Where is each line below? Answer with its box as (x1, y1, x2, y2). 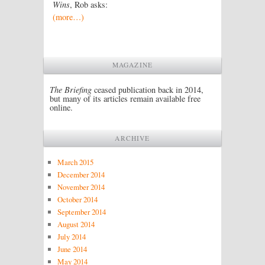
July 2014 (57, 231, 86, 243)
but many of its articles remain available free (50, 92, 201, 104)
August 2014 (57, 219, 95, 230)
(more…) (53, 11, 84, 23)
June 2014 (57, 244, 87, 255)
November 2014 (57, 182, 105, 193)
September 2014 (57, 206, 106, 218)
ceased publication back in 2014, (92, 83, 203, 95)
